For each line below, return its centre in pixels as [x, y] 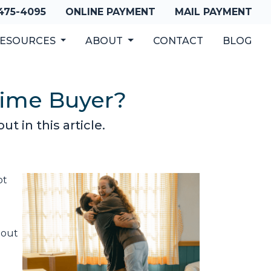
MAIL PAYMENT [214, 12]
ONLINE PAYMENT [110, 12]
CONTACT [178, 41]
